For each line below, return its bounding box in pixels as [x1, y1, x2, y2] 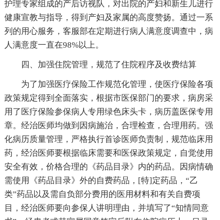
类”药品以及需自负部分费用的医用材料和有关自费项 [4, 189, 200, 199]
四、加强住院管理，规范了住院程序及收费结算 [21, 59, 196, 69]
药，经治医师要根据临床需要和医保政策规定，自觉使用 [4, 148, 213, 158]
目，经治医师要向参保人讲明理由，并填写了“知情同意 [4, 203, 209, 213]
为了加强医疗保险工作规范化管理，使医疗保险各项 [21, 79, 213, 89]
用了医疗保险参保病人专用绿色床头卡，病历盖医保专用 [4, 107, 213, 116]
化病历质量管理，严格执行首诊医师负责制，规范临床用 [4, 134, 213, 144]
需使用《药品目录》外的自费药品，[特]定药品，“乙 [4, 175, 198, 185]
